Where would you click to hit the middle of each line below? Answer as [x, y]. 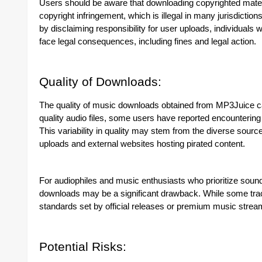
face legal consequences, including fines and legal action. [148, 42]
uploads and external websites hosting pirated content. [142, 144]
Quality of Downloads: [100, 82]
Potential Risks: [83, 247]
